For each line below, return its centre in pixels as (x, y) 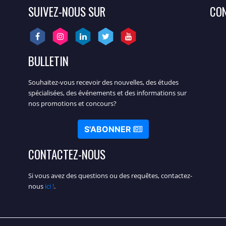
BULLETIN (48, 61)
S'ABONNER (108, 129)
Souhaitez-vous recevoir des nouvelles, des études (103, 82)
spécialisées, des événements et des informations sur (107, 93)
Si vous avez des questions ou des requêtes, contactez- (110, 175)
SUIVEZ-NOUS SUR (67, 11)
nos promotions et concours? (72, 103)
